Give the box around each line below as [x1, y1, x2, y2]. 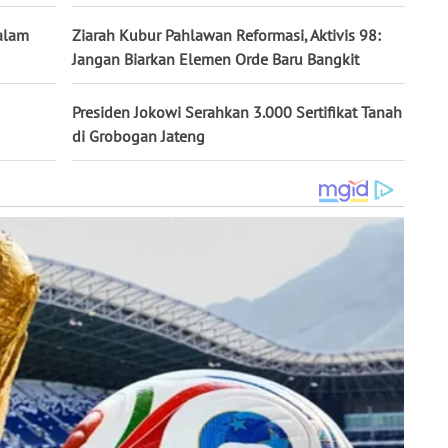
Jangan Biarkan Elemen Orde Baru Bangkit [72, 49, 359, 70]
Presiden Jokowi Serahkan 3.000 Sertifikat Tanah [72, 102, 402, 123]
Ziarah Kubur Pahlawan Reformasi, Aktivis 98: [72, 25, 381, 46]
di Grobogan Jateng [72, 126, 205, 147]
